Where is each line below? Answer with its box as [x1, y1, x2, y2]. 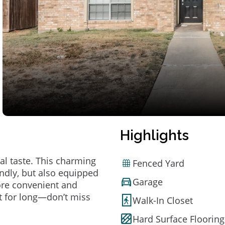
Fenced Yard [133, 157, 184, 169]
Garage [133, 175, 163, 188]
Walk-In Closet [133, 194, 193, 206]
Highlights [120, 127, 189, 144]
